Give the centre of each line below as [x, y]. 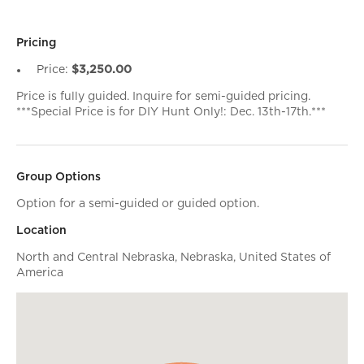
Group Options [58, 177]
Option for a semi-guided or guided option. [138, 204]
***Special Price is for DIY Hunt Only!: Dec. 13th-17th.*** [171, 112]
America [40, 273]
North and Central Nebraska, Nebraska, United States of [173, 258]
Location [41, 231]
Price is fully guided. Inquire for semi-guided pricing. [163, 97]
